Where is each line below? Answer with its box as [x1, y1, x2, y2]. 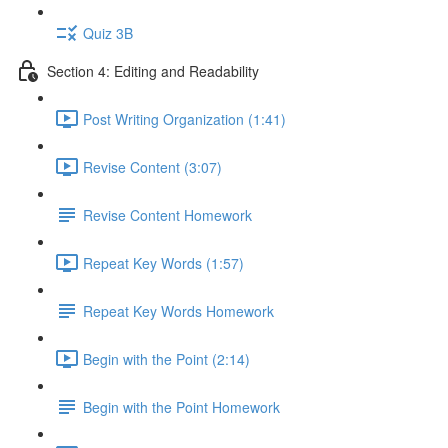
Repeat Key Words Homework [83, 300, 274, 321]
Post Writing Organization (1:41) [83, 108, 286, 129]
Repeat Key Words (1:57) [83, 252, 244, 273]
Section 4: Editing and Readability [47, 60, 259, 81]
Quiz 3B [83, 22, 133, 43]
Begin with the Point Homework [83, 396, 280, 417]
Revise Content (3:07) [83, 156, 222, 177]
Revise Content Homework [83, 204, 252, 225]
